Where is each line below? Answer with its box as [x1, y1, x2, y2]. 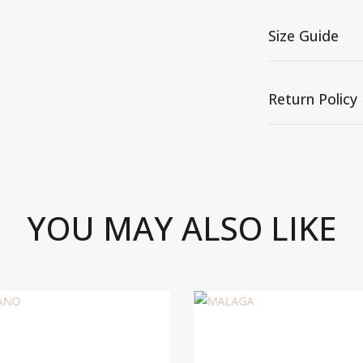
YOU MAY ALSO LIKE [27, 206, 336, 250]
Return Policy [268, 89, 357, 109]
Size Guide [268, 26, 339, 45]
